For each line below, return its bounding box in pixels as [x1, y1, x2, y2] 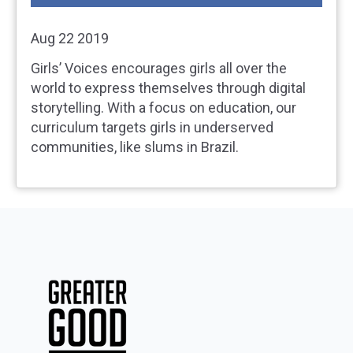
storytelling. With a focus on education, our [31, 99, 296, 117]
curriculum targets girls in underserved [31, 119, 273, 136]
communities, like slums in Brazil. [31, 139, 239, 156]
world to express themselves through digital [31, 80, 306, 97]
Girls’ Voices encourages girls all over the [31, 60, 287, 77]
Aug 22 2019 [31, 29, 109, 46]
